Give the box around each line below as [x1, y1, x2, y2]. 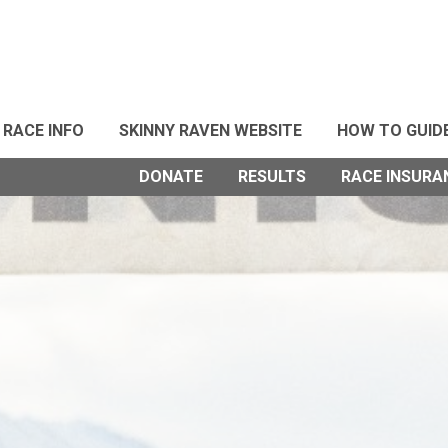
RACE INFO [3, 121, 84, 140]
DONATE [139, 167, 203, 186]
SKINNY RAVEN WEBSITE [119, 121, 302, 140]
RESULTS [238, 167, 306, 186]
